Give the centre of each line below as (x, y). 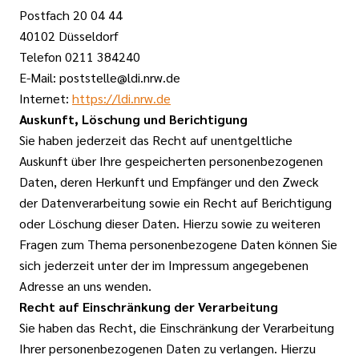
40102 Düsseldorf (69, 36)
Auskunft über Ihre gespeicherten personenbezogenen (171, 161)
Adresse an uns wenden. (85, 286)
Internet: (46, 98)
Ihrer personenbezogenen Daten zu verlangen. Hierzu (167, 348)
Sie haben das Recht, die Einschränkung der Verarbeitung (177, 327)
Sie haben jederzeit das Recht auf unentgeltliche (156, 140)
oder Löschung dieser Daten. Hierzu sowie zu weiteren (170, 223)
